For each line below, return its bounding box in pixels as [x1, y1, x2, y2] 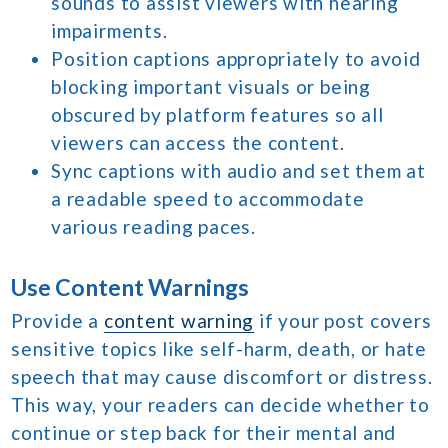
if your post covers [254, 309, 432, 333]
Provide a [11, 309, 104, 333]
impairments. [51, 19, 168, 43]
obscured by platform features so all [51, 103, 384, 127]
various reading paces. [51, 215, 256, 239]
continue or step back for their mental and [11, 421, 397, 445]
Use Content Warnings [11, 273, 250, 302]
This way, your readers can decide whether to [11, 393, 430, 417]
